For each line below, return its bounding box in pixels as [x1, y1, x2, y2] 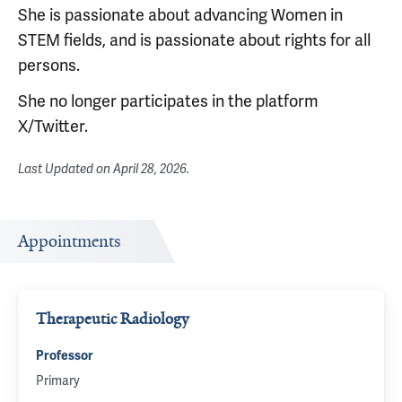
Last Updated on [18, 162, 113, 177]
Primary [36, 373, 80, 389]
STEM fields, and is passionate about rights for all [18, 31, 371, 50]
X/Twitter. [18, 117, 88, 136]
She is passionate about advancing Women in [18, 5, 343, 25]
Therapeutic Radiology [36, 309, 188, 328]
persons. [18, 56, 80, 75]
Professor [36, 348, 93, 363]
